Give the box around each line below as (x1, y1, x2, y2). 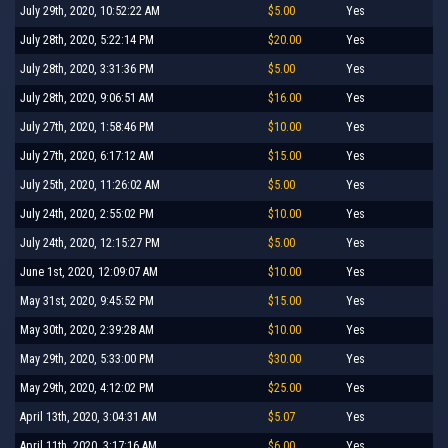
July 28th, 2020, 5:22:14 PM (20, 32, 154, 47)
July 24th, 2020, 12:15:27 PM (20, 235, 160, 250)
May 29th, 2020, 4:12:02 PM (20, 380, 154, 395)
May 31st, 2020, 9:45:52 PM (20, 293, 154, 308)
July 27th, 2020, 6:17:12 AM (20, 148, 154, 163)
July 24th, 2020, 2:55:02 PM (20, 206, 154, 221)
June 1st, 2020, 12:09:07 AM (20, 264, 158, 279)
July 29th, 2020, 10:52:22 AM (20, 3, 160, 18)
